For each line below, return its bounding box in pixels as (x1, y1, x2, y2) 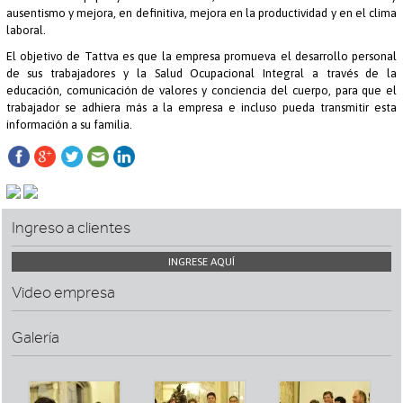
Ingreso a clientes (12, 219, 131, 238)
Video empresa (12, 283, 116, 303)
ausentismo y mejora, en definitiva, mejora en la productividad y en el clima (5, 5, 398, 20)
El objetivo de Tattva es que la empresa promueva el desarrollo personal (5, 49, 398, 64)
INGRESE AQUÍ (167, 255, 235, 269)
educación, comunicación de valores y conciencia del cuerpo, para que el (5, 84, 398, 98)
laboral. (5, 22, 46, 37)
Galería (12, 328, 60, 347)
